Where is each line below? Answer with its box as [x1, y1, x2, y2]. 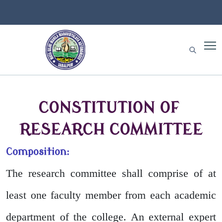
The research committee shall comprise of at [6, 166, 216, 179]
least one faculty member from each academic [6, 188, 216, 201]
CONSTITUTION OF [38, 99, 184, 117]
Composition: [6, 146, 69, 158]
